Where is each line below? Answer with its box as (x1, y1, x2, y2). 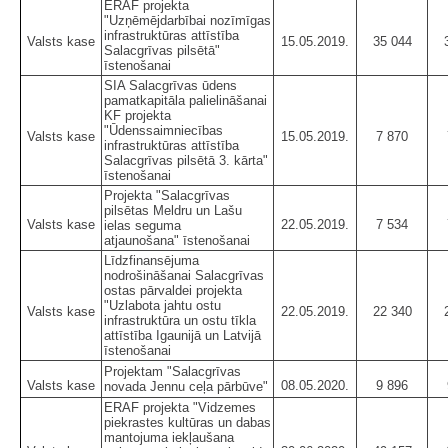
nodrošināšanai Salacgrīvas (104, 267, 264, 283)
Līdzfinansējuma (104, 252, 199, 268)
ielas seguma (104, 217, 181, 233)
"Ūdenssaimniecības (104, 122, 223, 138)
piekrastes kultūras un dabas (104, 414, 271, 430)
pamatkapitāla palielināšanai (104, 92, 267, 108)
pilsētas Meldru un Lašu (104, 202, 242, 218)
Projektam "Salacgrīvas (104, 363, 241, 379)
